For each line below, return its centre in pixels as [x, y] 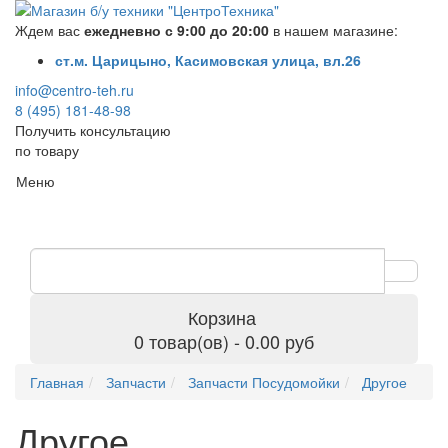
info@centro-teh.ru [74, 90]
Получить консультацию [93, 130]
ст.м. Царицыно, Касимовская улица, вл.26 [208, 60]
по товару [47, 150]
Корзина [221, 317]
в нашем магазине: [333, 30]
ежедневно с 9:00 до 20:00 [176, 30]
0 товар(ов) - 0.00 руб [224, 341]
